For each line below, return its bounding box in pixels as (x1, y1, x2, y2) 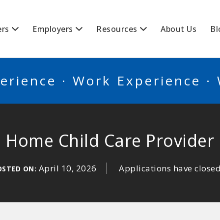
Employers (32, 24, 73, 34)
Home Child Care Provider (6, 129, 214, 152)
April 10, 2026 (38, 163, 97, 174)
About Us (161, 24, 196, 34)
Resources (96, 24, 137, 34)
